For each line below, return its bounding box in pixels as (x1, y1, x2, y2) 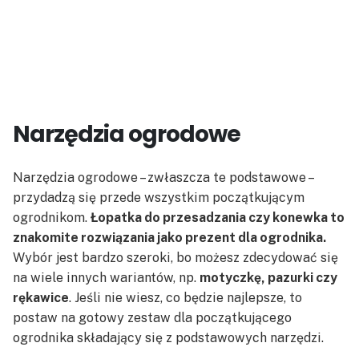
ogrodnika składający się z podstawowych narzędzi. (13, 329, 324, 345)
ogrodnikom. (13, 209, 91, 225)
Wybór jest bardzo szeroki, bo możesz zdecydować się (13, 249, 338, 265)
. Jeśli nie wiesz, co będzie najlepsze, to (69, 289, 302, 305)
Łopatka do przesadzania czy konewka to (91, 209, 345, 225)
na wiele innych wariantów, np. (13, 269, 200, 285)
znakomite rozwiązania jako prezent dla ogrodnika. (13, 229, 326, 245)
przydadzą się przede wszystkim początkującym (13, 189, 305, 205)
